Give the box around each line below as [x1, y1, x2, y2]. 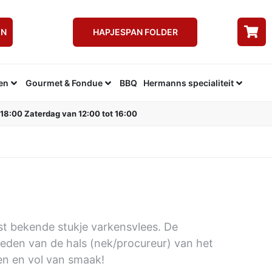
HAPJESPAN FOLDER [92, 26, 178, 37]
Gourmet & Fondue [25, 78, 103, 88]
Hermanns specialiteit [143, 78, 234, 88]
